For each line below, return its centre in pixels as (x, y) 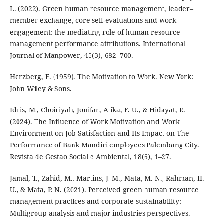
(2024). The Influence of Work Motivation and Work (94, 122)
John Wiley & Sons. (40, 89)
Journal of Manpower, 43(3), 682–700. (71, 55)
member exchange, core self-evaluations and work (93, 20)
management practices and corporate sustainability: (95, 201)
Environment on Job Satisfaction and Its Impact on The (99, 133)
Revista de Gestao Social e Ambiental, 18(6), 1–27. (90, 157)
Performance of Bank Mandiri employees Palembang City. (104, 145)
